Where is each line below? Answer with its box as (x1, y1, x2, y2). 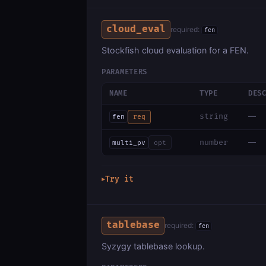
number (199, 137, 228, 147)
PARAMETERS (102, 67, 148, 77)
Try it (105, 174, 134, 184)
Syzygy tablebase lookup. (102, 240, 205, 251)
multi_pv (112, 138, 145, 147)
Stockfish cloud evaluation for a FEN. (102, 45, 249, 55)
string (199, 112, 228, 122)
